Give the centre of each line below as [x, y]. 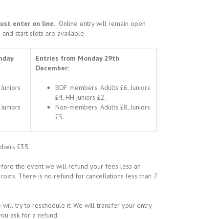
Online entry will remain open [101, 23]
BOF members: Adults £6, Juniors [103, 88]
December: [52, 68]
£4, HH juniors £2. [81, 97]
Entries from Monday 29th [77, 58]
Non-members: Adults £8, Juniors [103, 107]
